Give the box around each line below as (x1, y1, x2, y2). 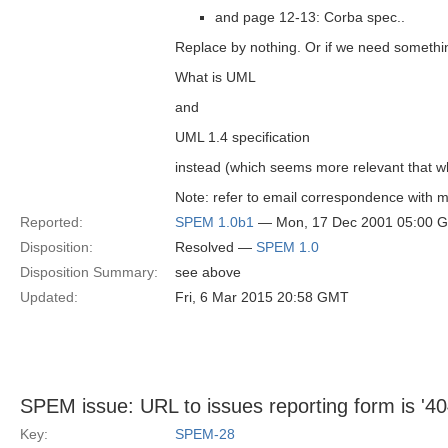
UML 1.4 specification (175, 129, 310, 145)
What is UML (175, 69, 256, 85)
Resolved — (175, 239, 256, 255)
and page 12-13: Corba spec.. (215, 9, 405, 25)
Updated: (20, 289, 78, 305)
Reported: (20, 214, 83, 230)
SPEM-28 (175, 426, 235, 442)
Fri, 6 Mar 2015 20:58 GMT (175, 289, 349, 305)
